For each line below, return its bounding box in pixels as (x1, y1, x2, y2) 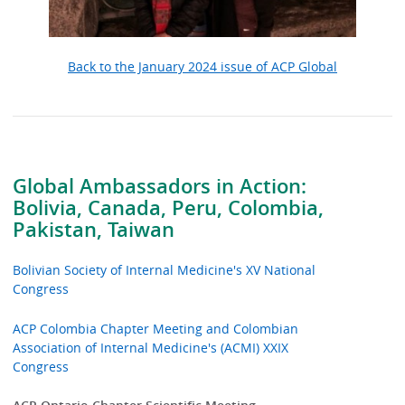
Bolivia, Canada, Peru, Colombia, (13, 193, 325, 221)
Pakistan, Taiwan (13, 215, 175, 243)
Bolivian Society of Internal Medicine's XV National (13, 261, 316, 279)
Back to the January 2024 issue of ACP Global (68, 57, 337, 75)
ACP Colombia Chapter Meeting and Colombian (13, 319, 299, 337)
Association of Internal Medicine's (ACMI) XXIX (13, 338, 289, 356)
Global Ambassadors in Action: (13, 172, 307, 200)
